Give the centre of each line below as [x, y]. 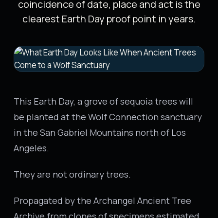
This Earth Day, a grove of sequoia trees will [103, 101]
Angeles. [31, 148]
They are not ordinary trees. [72, 174]
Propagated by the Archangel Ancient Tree [102, 200]
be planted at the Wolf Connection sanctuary [108, 117]
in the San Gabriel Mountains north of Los [100, 132]
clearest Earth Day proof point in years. [109, 19]
